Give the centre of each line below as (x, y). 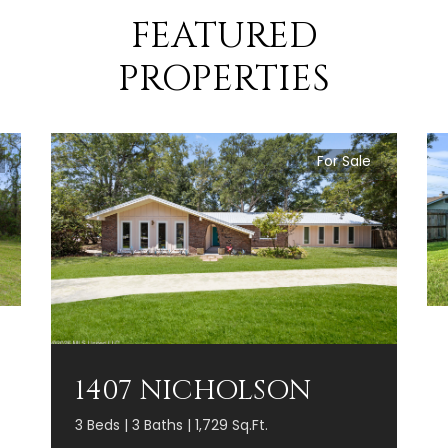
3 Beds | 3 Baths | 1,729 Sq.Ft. (171, 424)
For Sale (344, 160)
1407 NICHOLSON (193, 390)
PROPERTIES (224, 78)
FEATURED (224, 35)
